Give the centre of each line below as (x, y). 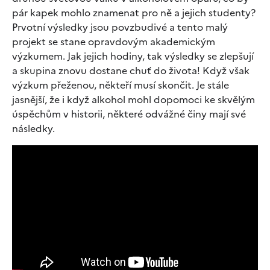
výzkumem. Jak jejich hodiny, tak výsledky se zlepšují (133, 56)
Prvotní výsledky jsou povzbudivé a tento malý (120, 27)
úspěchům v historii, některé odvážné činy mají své (129, 114)
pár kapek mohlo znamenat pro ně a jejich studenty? (134, 12)
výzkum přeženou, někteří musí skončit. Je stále (121, 85)
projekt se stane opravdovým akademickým (114, 41)
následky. (33, 128)
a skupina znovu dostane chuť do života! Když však (131, 70)
